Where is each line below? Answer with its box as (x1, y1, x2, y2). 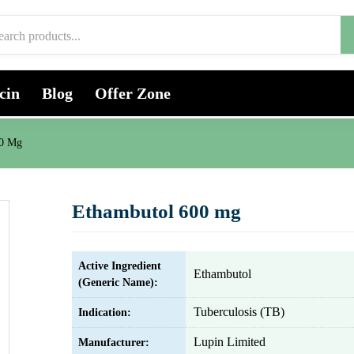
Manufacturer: (78, 337, 149, 348)
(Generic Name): (78, 277, 158, 288)
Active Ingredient (78, 260, 161, 272)
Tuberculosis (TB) (194, 305, 284, 318)
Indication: (78, 307, 131, 318)
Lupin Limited (194, 335, 265, 348)
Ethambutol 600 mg (72, 201, 241, 222)
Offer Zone (95, 85, 171, 102)
